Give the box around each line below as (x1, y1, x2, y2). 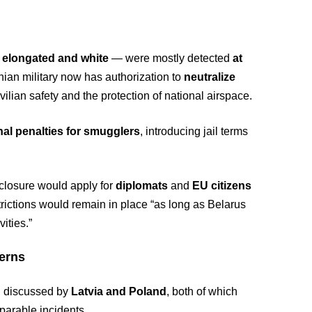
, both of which (166, 286, 238, 297)
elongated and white (2, 52, 109, 64)
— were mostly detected (109, 52, 233, 64)
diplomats (116, 180, 169, 192)
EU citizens (192, 180, 252, 192)
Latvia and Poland (71, 286, 167, 297)
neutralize (184, 71, 236, 83)
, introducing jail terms (140, 125, 249, 137)
